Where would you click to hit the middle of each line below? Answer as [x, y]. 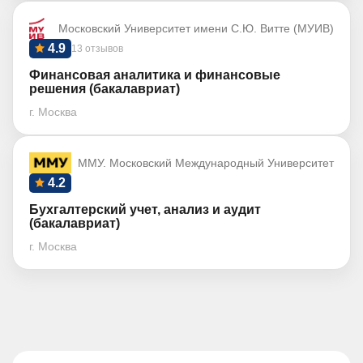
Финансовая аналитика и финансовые [155, 75]
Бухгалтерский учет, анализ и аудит [145, 209]
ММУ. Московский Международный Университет [206, 163]
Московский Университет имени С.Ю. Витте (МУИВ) [196, 28]
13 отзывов [97, 49]
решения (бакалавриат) [105, 89]
